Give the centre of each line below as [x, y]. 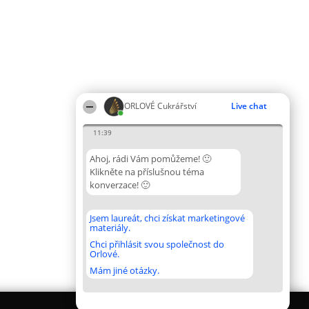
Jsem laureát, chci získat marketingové [167, 218]
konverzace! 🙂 [120, 185]
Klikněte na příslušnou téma [147, 172]
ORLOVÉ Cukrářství [160, 106]
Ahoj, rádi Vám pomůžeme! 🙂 [150, 159]
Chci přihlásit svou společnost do [157, 244]
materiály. [110, 228]
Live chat [249, 106]
